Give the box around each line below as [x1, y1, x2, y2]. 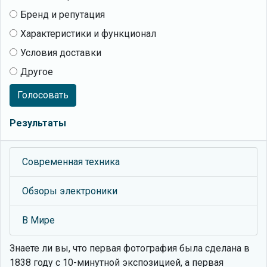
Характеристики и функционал [20, 28, 156, 39]
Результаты [10, 117, 66, 129]
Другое [20, 66, 53, 77]
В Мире [22, 215, 55, 226]
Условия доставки [20, 47, 101, 58]
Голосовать [17, 89, 69, 101]
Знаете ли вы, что [10, 243, 87, 254]
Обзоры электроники [22, 185, 117, 197]
